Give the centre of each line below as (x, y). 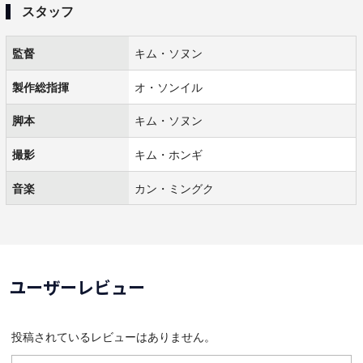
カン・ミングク (174, 188)
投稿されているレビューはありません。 (113, 337)
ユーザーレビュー (77, 287)
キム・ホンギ (168, 155)
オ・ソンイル (168, 87)
